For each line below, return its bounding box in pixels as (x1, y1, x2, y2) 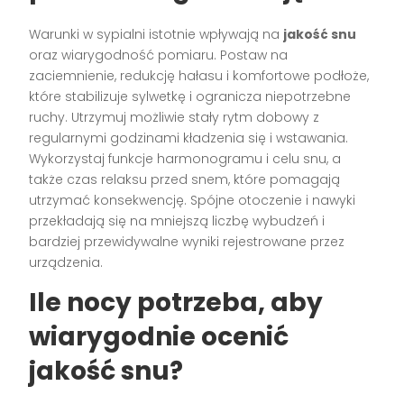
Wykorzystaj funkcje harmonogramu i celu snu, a (29, 149, 342, 168)
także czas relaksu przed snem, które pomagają (29, 170, 341, 188)
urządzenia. (29, 252, 104, 271)
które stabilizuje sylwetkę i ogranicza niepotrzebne (29, 87, 352, 106)
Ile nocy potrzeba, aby (29, 284, 324, 320)
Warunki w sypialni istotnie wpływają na (29, 24, 284, 43)
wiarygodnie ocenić (29, 318, 289, 354)
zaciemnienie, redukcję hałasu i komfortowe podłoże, (29, 66, 370, 85)
